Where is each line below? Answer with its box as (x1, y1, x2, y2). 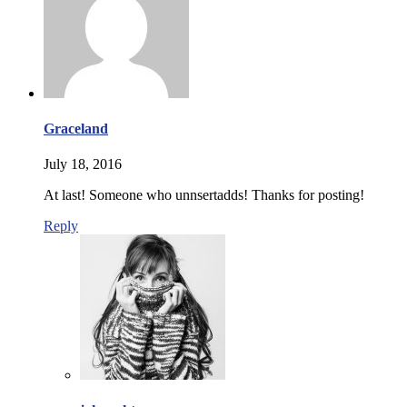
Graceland (44, 120, 108, 136)
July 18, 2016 (44, 156, 122, 173)
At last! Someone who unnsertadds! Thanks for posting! (44, 187, 364, 203)
